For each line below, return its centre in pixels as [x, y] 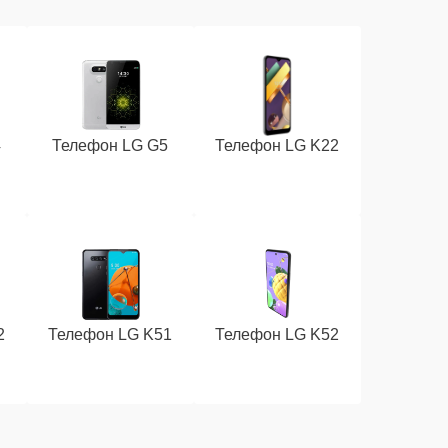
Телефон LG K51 [110, 334]
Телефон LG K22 [277, 145]
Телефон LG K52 [277, 334]
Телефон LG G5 [110, 145]
